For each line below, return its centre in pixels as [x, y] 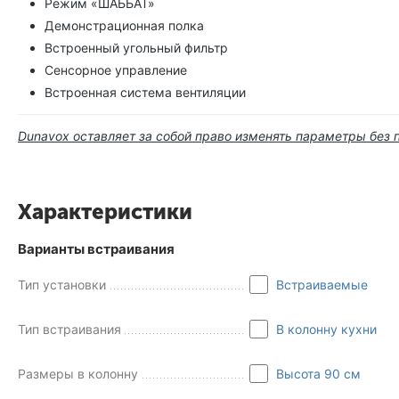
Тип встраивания [69, 330]
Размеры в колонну [78, 374]
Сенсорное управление [116, 70]
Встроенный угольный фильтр [136, 48]
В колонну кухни [326, 330]
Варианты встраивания [96, 249]
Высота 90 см [318, 374]
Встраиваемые [322, 285]
